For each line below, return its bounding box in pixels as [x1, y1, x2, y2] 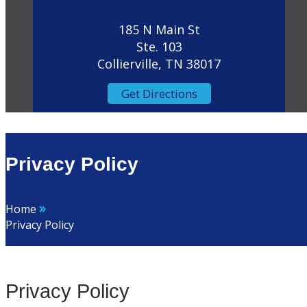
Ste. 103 [136, 38, 182, 56]
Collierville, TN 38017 [97, 56, 221, 73]
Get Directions [121, 86, 197, 102]
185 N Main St [118, 21, 200, 38]
